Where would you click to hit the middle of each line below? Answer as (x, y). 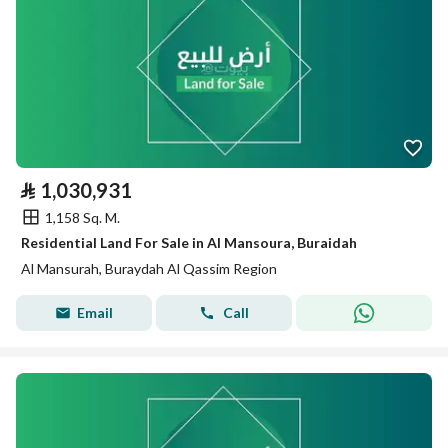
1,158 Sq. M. (82, 217)
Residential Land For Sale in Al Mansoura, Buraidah (189, 242)
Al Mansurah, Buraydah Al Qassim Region (149, 268)
